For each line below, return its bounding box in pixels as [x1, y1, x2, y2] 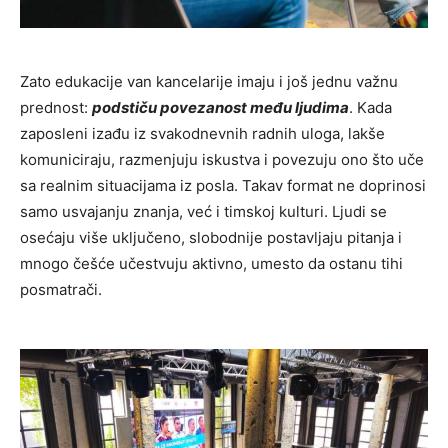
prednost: [20, 97, 92, 117]
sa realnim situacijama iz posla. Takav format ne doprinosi [20, 175, 426, 195]
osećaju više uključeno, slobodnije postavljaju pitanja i [20, 227, 402, 247]
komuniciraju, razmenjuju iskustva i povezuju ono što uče [20, 149, 424, 169]
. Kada [349, 97, 392, 117]
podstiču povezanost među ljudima [92, 97, 349, 117]
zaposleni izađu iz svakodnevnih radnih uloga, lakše [20, 123, 385, 143]
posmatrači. [20, 279, 102, 299]
